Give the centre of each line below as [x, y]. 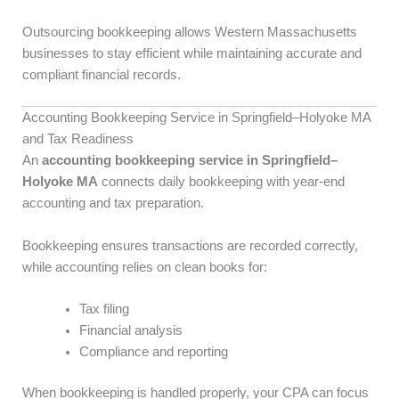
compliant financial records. [102, 74]
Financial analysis [130, 330]
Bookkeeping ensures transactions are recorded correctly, [190, 245]
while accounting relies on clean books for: [145, 267]
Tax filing [104, 309]
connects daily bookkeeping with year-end [221, 182]
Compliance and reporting [153, 351]
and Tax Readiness [78, 139]
